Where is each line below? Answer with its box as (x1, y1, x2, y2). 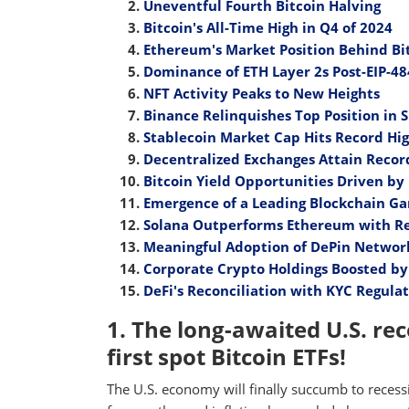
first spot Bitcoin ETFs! (107, 341, 346, 372)
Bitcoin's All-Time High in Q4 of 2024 (143, 18, 393, 37)
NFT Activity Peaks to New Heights (143, 84, 380, 103)
